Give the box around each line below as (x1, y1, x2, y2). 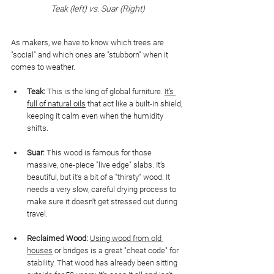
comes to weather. (11, 62, 75, 72)
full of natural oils (27, 99, 86, 109)
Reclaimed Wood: (27, 234, 88, 243)
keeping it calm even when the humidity (27, 111, 165, 121)
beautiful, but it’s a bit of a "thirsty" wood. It (27, 172, 172, 182)
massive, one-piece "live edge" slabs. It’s (27, 160, 167, 170)
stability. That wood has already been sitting (27, 258, 179, 268)
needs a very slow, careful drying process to (27, 185, 178, 194)
